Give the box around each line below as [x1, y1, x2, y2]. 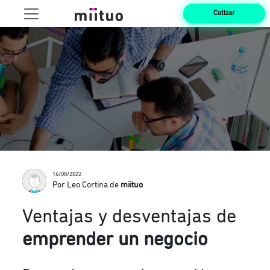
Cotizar [213, 10, 236, 17]
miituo [121, 181, 143, 189]
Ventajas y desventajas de [22, 207, 237, 227]
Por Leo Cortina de [52, 181, 121, 189]
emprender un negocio [22, 230, 209, 250]
